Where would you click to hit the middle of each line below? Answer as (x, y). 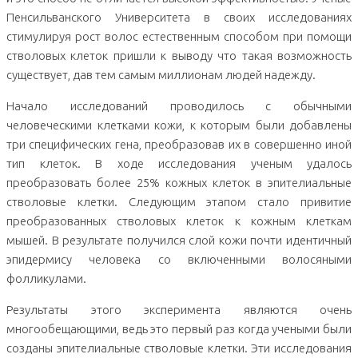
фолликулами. (46, 279)
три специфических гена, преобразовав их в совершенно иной (179, 145)
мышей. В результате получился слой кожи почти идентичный (179, 241)
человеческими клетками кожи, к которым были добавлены (179, 125)
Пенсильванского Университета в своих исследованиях (179, 18)
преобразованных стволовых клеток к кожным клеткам (179, 221)
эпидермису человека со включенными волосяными (179, 260)
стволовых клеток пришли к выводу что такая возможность (179, 56)
